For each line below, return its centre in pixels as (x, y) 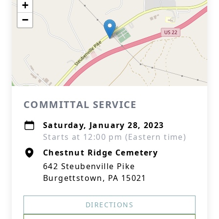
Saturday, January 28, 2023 (104, 125)
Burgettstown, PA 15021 (95, 178)
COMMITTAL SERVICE (80, 104)
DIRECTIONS (109, 205)
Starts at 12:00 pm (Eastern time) (115, 137)
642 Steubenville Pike (89, 166)
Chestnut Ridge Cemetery (101, 153)
